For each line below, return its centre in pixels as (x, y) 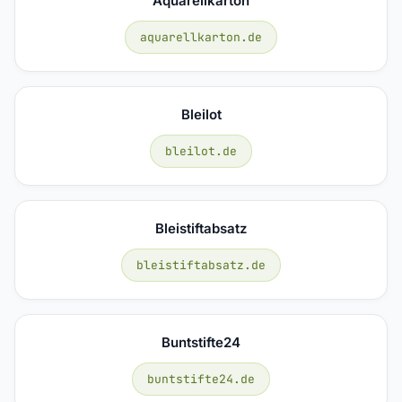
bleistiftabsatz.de (201, 265)
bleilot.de (201, 151)
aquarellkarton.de (201, 37)
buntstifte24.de (201, 379)
